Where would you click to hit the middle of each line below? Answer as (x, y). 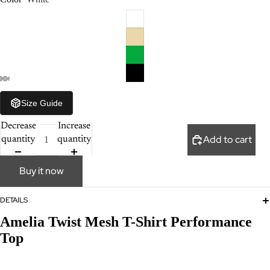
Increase (74, 126)
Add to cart (228, 139)
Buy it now (41, 171)
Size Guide (42, 103)
